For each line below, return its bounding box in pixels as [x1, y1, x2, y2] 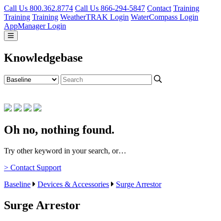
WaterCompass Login [131, 13, 198, 21]
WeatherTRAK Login [60, 13, 129, 21]
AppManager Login [4, 22, 66, 30]
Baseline [4, 180, 31, 188]
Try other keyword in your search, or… [4, 146, 126, 155]
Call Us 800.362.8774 [4, 4, 73, 12]
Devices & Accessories [37, 180, 109, 188]
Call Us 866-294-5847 [75, 4, 145, 12]
